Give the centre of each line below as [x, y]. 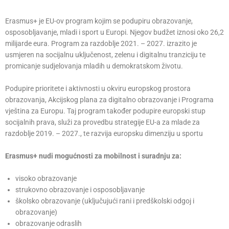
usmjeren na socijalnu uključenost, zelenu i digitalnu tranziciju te [105, 55]
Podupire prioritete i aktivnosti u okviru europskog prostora [98, 88]
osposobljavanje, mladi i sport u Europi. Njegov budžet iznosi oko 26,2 [114, 32]
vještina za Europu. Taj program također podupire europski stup [105, 111]
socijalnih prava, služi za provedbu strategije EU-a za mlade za [102, 122]
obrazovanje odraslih [49, 223]
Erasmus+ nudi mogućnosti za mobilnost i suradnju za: [93, 156]
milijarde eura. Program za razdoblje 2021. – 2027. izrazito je [101, 43]
